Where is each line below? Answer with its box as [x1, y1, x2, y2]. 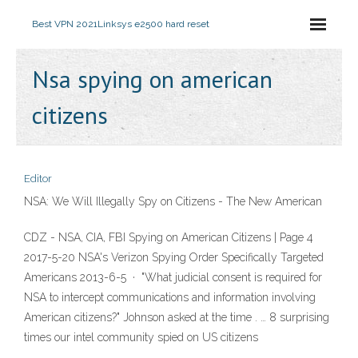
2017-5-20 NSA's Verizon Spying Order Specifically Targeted [24, 251, 324, 264]
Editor [24, 173, 52, 185]
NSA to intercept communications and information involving [24, 291, 316, 304]
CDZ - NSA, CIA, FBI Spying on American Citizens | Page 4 [24, 231, 313, 244]
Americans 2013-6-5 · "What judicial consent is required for [24, 271, 322, 284]
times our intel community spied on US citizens [24, 331, 258, 344]
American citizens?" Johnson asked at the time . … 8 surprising [24, 311, 329, 324]
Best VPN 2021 [32, 18, 97, 30]
